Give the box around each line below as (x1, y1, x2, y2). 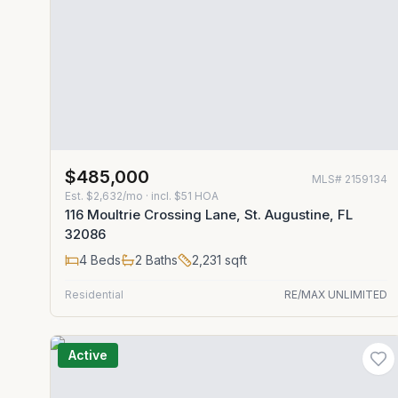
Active (68, 347, 107, 362)
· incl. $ (143, 189, 181, 203)
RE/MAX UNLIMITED (284, 288, 388, 301)
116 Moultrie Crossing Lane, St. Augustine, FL (65, 206, 353, 223)
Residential (65, 288, 123, 301)
